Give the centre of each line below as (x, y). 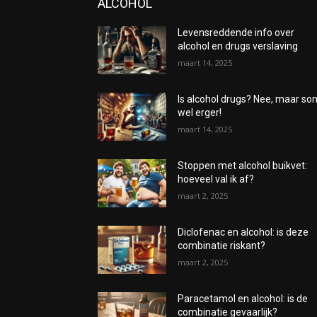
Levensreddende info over (236, 32)
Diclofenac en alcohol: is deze (243, 232)
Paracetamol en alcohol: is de (243, 298)
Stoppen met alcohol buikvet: (243, 165)
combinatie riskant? (222, 245)
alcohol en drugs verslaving (238, 46)
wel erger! (200, 112)
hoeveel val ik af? (216, 179)
